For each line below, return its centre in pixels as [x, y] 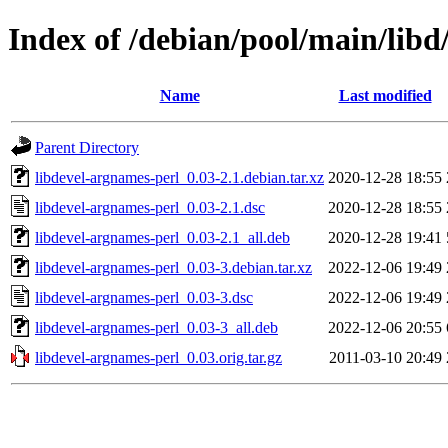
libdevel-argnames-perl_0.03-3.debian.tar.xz [173, 267]
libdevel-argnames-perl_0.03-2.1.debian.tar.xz [179, 177]
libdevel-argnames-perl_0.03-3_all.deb [156, 327]
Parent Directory [87, 147]
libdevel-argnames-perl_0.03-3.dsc [144, 297]
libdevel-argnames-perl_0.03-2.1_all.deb [162, 237]
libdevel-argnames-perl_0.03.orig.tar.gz [158, 357]
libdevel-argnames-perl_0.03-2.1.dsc [150, 207]
